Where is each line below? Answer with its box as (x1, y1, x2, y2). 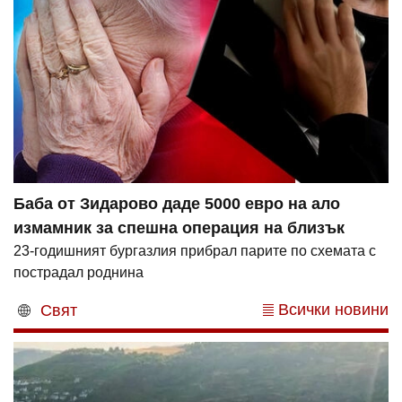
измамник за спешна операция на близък (13, 219, 345, 238)
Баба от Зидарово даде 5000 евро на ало (13, 195, 340, 214)
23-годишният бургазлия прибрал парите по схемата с (13, 243, 376, 259)
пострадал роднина (13, 265, 144, 281)
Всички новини (278, 301, 389, 319)
